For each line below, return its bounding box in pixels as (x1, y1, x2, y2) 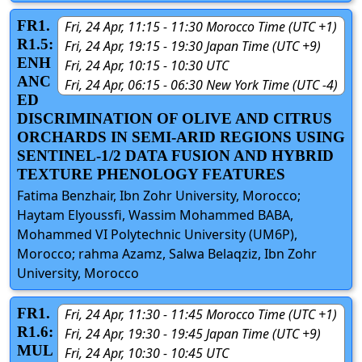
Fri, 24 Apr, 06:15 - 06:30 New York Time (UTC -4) (65, 75, 338, 94)
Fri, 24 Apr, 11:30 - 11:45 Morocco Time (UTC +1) (65, 305, 337, 323)
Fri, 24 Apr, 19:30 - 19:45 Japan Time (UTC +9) (65, 324, 321, 343)
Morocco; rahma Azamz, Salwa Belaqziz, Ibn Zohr (17, 244, 317, 263)
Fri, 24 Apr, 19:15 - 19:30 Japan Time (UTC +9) (65, 36, 321, 55)
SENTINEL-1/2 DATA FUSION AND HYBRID (17, 146, 334, 164)
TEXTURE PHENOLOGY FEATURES (17, 165, 285, 183)
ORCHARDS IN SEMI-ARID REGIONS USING (17, 128, 345, 145)
